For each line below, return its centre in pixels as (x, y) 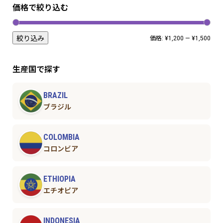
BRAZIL (55, 95)
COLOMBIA (61, 137)
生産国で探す (36, 69)
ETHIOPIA (59, 179)
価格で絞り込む (40, 7)
